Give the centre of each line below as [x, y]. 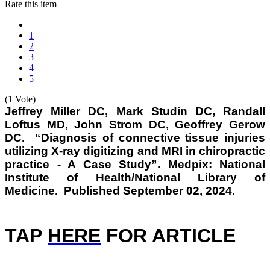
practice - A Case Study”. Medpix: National [135, 164]
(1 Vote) [20, 99]
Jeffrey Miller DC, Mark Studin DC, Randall [135, 111]
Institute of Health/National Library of [135, 177]
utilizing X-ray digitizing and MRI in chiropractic [135, 151]
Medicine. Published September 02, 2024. [120, 190]
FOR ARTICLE [174, 235]
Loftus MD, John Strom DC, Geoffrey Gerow [135, 124]
